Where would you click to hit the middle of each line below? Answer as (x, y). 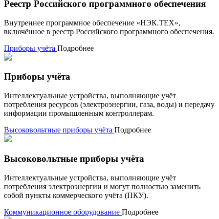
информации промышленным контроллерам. (79, 113)
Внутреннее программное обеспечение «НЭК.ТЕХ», (92, 22)
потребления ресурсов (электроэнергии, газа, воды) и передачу (109, 105)
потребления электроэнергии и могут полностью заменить (102, 186)
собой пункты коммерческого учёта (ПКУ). (76, 195)
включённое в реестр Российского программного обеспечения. (109, 31)
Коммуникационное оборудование (62, 212)
